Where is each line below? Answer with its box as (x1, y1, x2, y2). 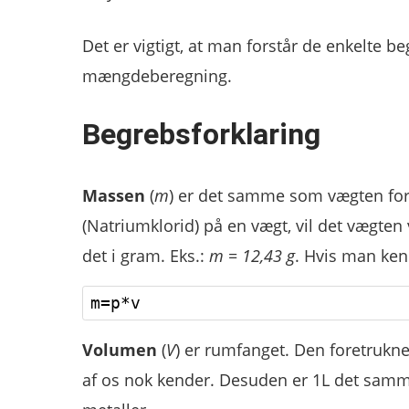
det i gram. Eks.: (81, 244, 209, 267)
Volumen (81, 338, 157, 361)
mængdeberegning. (81, 65, 232, 88)
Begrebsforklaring (81, 116, 320, 152)
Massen (81, 184, 145, 206)
